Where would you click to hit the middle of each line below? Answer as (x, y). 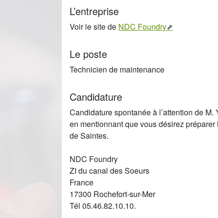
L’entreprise (94, 11)
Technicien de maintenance (117, 69)
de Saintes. (89, 135)
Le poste (88, 54)
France (82, 182)
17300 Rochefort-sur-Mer (112, 194)
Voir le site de (94, 26)
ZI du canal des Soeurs (109, 170)
